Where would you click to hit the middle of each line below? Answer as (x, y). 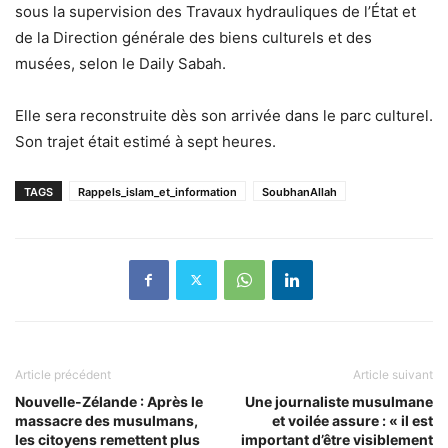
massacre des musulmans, (106, 420)
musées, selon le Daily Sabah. (120, 63)
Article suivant (393, 374)
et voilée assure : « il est (352, 420)
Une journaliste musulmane (339, 401)
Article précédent (63, 374)
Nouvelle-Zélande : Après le (109, 401)
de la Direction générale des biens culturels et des (193, 37)
